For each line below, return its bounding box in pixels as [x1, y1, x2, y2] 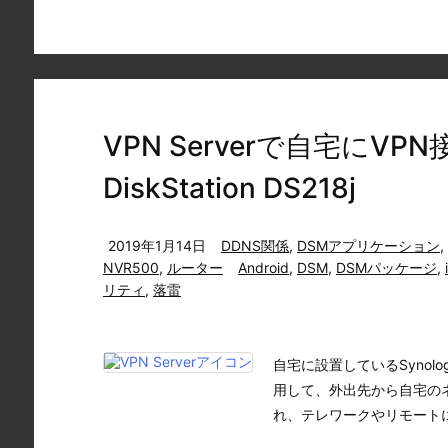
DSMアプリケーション [297, 237, 440, 254]
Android [238, 259, 289, 276]
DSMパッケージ [336, 259, 437, 276]
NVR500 [103, 259, 159, 276]
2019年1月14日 [108, 237, 206, 254]
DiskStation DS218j [103, 171, 356, 205]
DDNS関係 [221, 237, 289, 254]
